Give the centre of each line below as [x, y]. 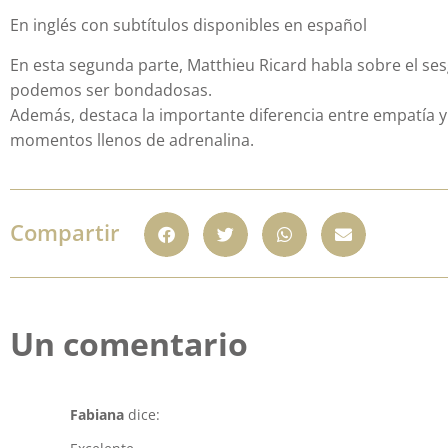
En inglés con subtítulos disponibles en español [188, 25]
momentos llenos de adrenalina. [132, 139]
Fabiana [97, 414]
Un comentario [129, 343]
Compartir [65, 231]
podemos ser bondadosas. [111, 89]
